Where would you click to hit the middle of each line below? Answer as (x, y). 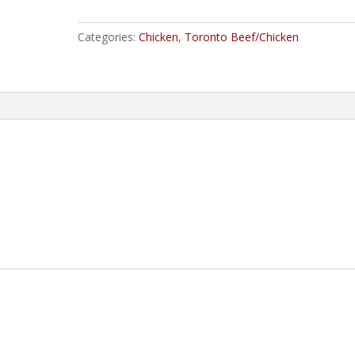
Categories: (109, 36)
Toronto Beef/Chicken (242, 36)
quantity (98, 10)
